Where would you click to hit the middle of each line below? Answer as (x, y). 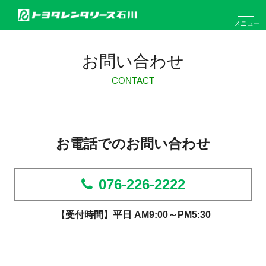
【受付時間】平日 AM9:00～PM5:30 (133, 215)
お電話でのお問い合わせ (133, 144)
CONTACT (133, 80)
